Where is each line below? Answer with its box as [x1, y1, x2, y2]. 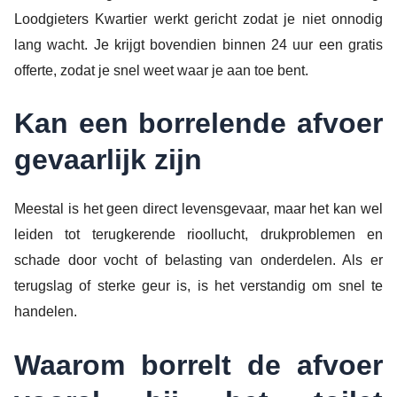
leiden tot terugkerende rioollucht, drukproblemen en [14, 227, 383, 243]
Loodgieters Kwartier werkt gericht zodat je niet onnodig [14, 11, 383, 27]
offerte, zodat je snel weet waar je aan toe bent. [14, 62, 308, 78]
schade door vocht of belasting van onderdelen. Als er [14, 253, 383, 269]
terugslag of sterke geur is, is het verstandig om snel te [14, 278, 383, 294]
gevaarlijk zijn [14, 144, 202, 176]
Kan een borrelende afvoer [14, 107, 383, 140]
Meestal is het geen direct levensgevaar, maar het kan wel [14, 201, 383, 217]
